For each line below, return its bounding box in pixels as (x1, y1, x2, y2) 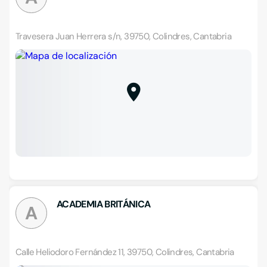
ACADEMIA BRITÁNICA (57, 198, 151, 210)
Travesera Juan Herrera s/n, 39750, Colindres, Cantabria (15, 30, 231, 42)
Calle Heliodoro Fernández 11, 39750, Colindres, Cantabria (15, 246, 234, 258)
